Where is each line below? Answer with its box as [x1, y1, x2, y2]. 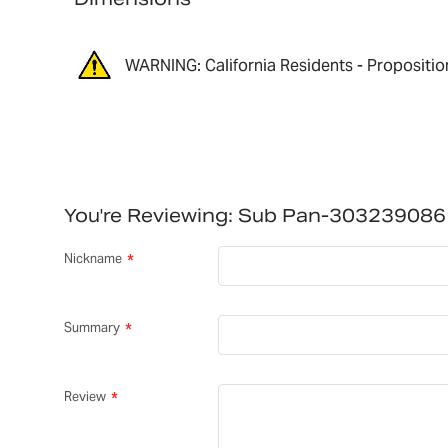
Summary [63, 319, 120, 337]
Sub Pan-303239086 [237, 204, 446, 228]
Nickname [63, 250, 122, 268]
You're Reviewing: [63, 204, 233, 228]
